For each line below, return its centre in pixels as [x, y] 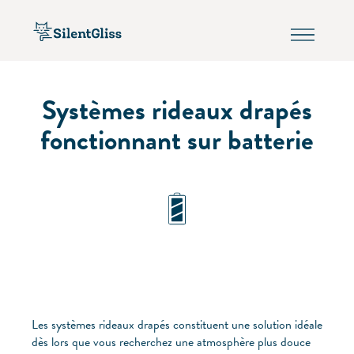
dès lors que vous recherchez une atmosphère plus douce [171, 342]
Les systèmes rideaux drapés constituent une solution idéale [177, 324]
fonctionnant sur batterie [177, 140]
